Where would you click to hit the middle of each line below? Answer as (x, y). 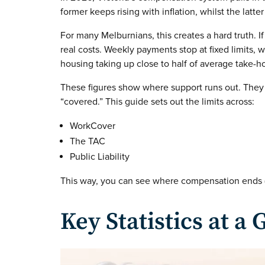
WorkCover (93, 126)
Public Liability (100, 157)
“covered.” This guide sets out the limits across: (157, 102)
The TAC (88, 142)
